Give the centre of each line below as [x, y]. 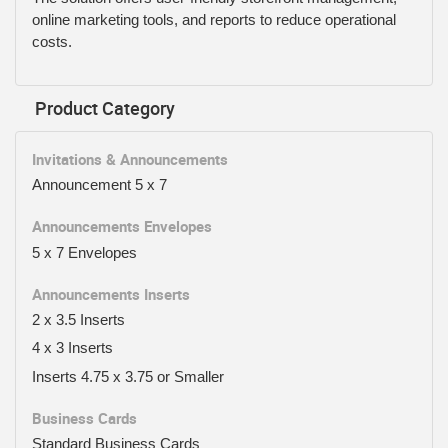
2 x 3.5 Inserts [78, 320]
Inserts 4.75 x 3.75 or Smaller [128, 376]
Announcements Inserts [111, 293]
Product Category [105, 108]
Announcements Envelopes [122, 226]
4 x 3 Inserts [72, 348]
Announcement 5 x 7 [99, 185]
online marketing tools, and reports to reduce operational [214, 20]
